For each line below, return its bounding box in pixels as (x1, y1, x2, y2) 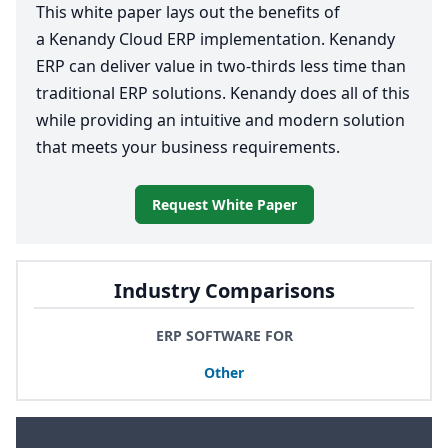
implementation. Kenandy (196, 28, 395, 51)
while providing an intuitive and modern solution (36, 109, 405, 132)
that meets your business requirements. (36, 136, 344, 159)
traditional (36, 82, 119, 105)
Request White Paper (151, 195, 297, 215)
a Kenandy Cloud (36, 28, 167, 51)
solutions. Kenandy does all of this (148, 82, 410, 105)
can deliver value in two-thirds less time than (65, 55, 406, 78)
